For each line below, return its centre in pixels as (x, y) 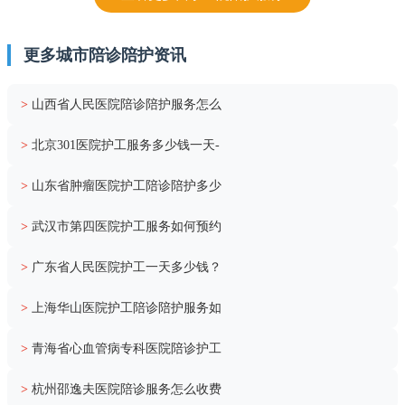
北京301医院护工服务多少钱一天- (126, 145)
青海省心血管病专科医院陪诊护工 (127, 348)
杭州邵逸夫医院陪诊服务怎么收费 (127, 389)
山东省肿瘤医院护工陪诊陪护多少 (127, 185)
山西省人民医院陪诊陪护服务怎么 (127, 104)
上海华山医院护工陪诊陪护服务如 (127, 307)
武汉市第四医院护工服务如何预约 (127, 226)
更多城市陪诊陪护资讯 (105, 55)
